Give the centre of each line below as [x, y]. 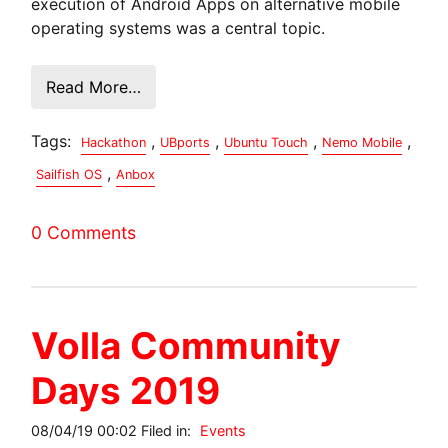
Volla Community [186, 345]
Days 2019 [126, 390]
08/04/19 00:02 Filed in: [113, 430]
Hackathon [114, 142]
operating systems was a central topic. [178, 27]
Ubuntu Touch [266, 142]
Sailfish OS [69, 174]
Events [223, 430]
